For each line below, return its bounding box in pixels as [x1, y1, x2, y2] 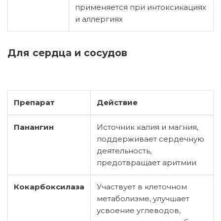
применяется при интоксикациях [75, 2, 206, 12]
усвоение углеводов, [97, 205, 181, 215]
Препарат [14, 97, 55, 107]
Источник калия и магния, [97, 122, 198, 132]
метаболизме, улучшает [97, 193, 189, 203]
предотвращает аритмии [97, 157, 196, 167]
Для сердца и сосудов [16, 46, 127, 59]
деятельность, [97, 146, 151, 155]
